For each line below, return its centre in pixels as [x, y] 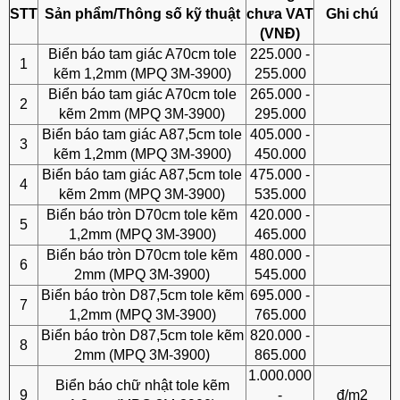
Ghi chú [352, 14]
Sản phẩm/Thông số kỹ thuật [142, 14]
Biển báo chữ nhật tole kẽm [142, 385]
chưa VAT [280, 14]
